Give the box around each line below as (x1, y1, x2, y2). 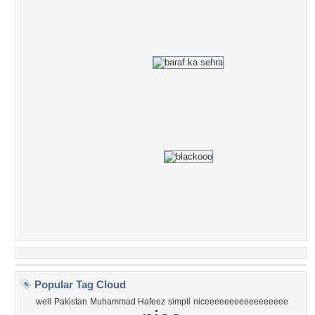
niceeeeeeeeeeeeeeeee (193, 297, 288, 307)
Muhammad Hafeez (90, 297, 165, 307)
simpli (168, 297, 191, 307)
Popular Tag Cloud (32, 278, 126, 290)
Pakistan (54, 297, 87, 307)
